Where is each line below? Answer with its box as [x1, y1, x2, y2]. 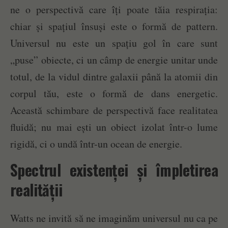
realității [10, 178, 62, 202]
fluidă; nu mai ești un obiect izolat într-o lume [10, 120, 218, 134]
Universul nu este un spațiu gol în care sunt [10, 36, 218, 50]
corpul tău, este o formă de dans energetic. [10, 87, 218, 101]
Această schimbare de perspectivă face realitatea [10, 103, 218, 118]
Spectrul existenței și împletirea [10, 158, 218, 182]
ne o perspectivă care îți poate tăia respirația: [10, 3, 218, 17]
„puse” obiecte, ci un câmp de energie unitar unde [10, 53, 218, 67]
